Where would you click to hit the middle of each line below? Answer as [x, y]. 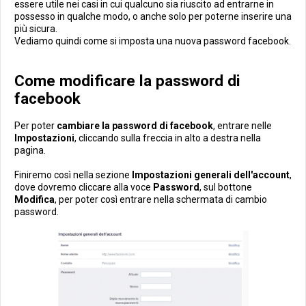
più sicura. [36, 29]
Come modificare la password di [127, 81]
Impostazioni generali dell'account [211, 175]
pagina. [30, 150]
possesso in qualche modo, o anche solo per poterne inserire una [153, 16]
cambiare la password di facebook [135, 126]
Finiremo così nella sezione [73, 175]
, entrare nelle [242, 126]
